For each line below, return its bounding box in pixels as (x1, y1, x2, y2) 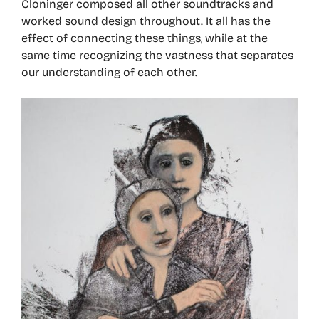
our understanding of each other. (21, 65, 197, 79)
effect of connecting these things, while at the (21, 31, 268, 45)
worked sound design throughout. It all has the (21, 14, 271, 28)
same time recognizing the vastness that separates (21, 48, 293, 62)
